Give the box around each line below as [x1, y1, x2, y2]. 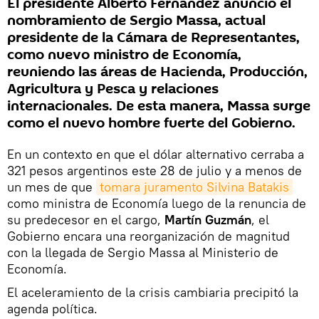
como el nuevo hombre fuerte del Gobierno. [7, 113, 296, 133]
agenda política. [7, 300, 98, 317]
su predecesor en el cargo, [7, 211, 161, 228]
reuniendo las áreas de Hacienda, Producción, [7, 61, 308, 82]
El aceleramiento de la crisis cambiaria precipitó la [7, 283, 298, 300]
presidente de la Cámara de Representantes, [7, 27, 300, 48]
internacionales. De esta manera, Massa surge [7, 95, 310, 116]
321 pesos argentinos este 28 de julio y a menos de [7, 162, 302, 179]
